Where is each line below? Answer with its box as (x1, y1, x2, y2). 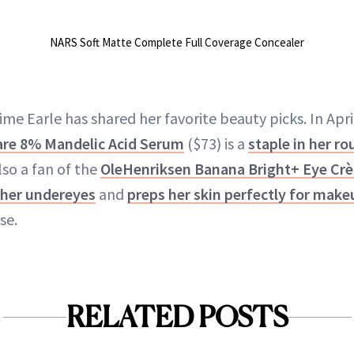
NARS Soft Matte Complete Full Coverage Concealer (50, 35, 304, 51)
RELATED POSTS (66, 299, 288, 335)
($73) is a (184, 134, 248, 154)
